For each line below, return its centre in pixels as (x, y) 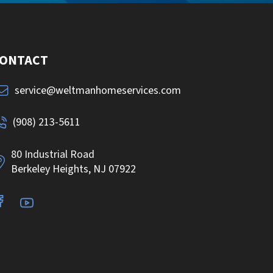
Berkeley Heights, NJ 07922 (73, 169)
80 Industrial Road (53, 154)
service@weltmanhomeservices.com (98, 90)
